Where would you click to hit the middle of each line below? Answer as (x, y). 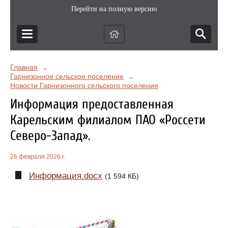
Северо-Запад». (50, 136)
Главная (24, 67)
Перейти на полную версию (114, 9)
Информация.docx (65, 176)
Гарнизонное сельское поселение (67, 76)
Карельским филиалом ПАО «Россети (108, 120)
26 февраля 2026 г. (38, 157)
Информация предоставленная (92, 104)
